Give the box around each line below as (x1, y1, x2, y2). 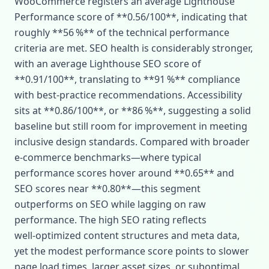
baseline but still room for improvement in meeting (14, 119, 247, 133)
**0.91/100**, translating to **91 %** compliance (14, 73, 240, 86)
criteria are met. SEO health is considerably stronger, (14, 41, 253, 55)
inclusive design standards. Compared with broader (14, 135, 250, 148)
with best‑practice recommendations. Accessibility (14, 88, 242, 101)
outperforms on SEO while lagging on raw (14, 198, 206, 211)
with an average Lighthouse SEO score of (14, 57, 201, 70)
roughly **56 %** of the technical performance (14, 26, 229, 39)
